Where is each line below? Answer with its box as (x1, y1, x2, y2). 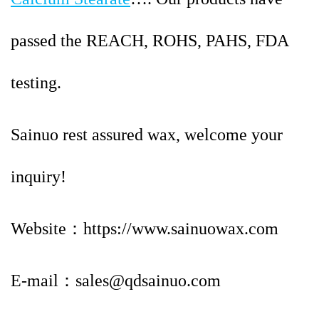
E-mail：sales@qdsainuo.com (11, 271, 221, 291)
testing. (11, 73, 61, 93)
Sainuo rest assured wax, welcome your (11, 125, 283, 145)
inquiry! (11, 167, 66, 187)
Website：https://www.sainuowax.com (11, 219, 278, 239)
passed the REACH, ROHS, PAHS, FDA (11, 31, 288, 51)
